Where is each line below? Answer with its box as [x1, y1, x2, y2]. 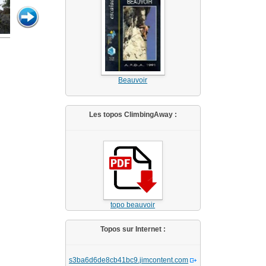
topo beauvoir [110, 201, 156, 209]
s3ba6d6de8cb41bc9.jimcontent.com [69, 256, 189, 264]
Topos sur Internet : [100, 225, 166, 233]
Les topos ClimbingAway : [88, 110, 177, 119]
